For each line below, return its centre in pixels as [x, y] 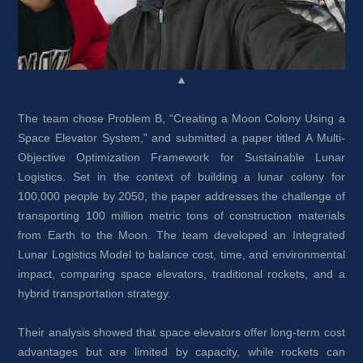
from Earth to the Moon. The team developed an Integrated [181, 235]
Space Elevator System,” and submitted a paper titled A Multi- [181, 138]
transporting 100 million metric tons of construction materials [181, 216]
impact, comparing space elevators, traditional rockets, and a [181, 274]
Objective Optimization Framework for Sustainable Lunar [181, 158]
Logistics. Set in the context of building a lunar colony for [181, 177]
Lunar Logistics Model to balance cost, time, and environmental [181, 255]
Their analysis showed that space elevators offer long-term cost [181, 333]
